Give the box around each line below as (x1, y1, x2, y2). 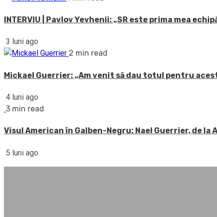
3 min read (6, 104, 44, 113)
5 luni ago (4, 148, 38, 157)
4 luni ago (4, 93, 38, 102)
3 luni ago (4, 37, 38, 46)
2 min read (69, 48, 108, 58)
